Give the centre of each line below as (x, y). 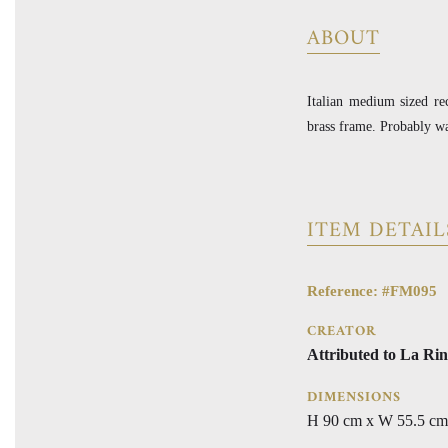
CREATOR (341, 331)
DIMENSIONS (354, 397)
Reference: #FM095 (372, 290)
